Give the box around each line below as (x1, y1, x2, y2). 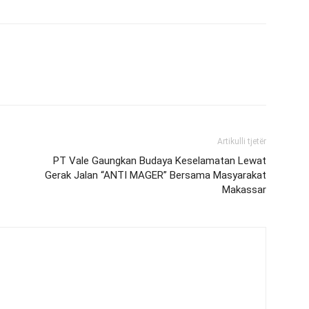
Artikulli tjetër (217, 137, 266, 146)
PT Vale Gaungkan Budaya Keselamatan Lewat (53, 154, 266, 167)
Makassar (222, 183, 266, 196)
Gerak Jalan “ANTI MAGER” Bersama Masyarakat (45, 169, 266, 181)
